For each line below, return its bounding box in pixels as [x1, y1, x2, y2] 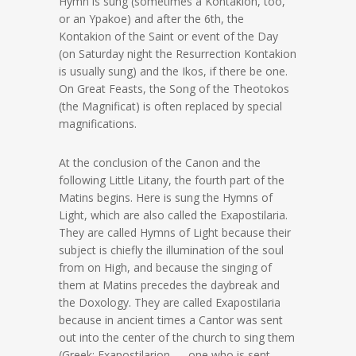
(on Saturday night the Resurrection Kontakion [59, 46, 296, 62]
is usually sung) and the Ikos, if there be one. [59, 64, 288, 79]
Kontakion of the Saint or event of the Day [59, 29, 278, 44]
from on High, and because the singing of [59, 260, 272, 276]
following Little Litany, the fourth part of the [59, 172, 284, 188]
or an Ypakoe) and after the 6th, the [59, 11, 244, 27]
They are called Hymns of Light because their [59, 225, 291, 241]
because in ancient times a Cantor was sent [59, 312, 283, 328]
